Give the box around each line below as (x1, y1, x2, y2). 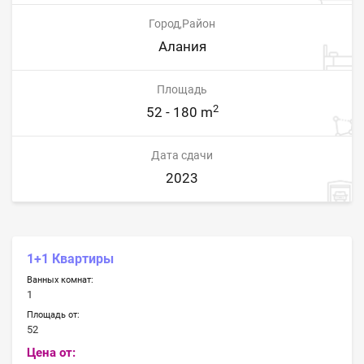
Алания (158, 38, 206, 55)
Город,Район (149, 16, 215, 30)
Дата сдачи (151, 148, 213, 162)
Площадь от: (27, 309, 80, 321)
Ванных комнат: (27, 273, 94, 285)
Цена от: (27, 344, 76, 360)
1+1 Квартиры (27, 251, 115, 267)
